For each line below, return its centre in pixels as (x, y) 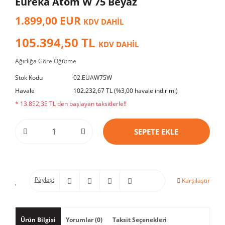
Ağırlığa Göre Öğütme (46, 61)
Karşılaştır (196, 181)
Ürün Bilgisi (38, 220)
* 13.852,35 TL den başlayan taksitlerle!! (71, 104)
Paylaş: (44, 180)
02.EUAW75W (93, 78)
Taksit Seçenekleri (140, 220)
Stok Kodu (29, 78)
